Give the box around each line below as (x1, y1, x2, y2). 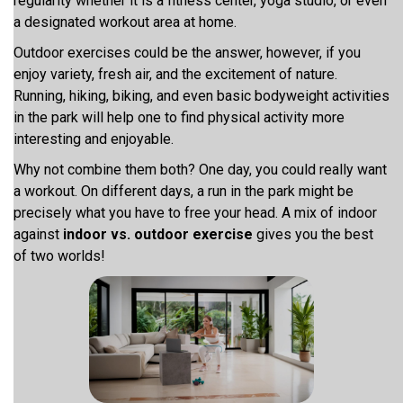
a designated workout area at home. (13, 13, 240, 31)
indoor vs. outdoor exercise (63, 226, 256, 243)
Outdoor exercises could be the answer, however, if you (13, 44, 361, 61)
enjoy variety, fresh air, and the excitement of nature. (13, 66, 337, 83)
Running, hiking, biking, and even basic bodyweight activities (13, 87, 390, 104)
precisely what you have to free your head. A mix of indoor (13, 204, 377, 221)
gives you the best (256, 226, 373, 243)
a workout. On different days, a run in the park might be (13, 183, 354, 200)
